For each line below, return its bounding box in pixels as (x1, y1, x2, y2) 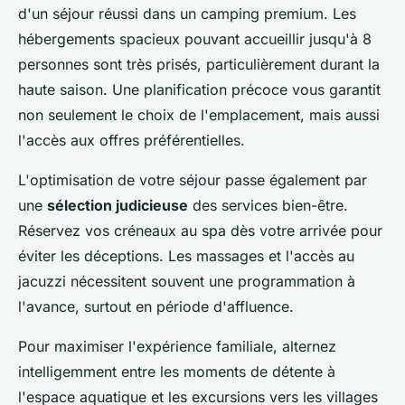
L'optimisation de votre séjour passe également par (18, 171, 367, 190)
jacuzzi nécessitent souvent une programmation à (18, 272, 355, 291)
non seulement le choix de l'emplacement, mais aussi (18, 106, 380, 125)
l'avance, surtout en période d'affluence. (18, 297, 294, 316)
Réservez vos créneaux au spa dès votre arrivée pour (18, 221, 382, 240)
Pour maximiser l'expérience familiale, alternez (18, 337, 336, 356)
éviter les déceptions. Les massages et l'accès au (18, 247, 354, 266)
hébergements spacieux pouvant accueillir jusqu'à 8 (18, 30, 372, 49)
